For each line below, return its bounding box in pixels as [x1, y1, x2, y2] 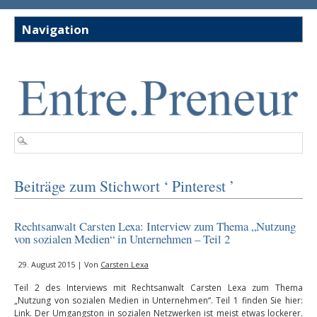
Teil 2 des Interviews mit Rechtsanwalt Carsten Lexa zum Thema [14, 282, 303, 294]
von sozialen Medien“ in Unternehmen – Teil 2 [14, 231, 230, 248]
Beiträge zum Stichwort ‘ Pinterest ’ [14, 175, 234, 197]
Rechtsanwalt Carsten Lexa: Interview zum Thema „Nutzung [14, 218, 296, 235]
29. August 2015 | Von [18, 259, 100, 270]
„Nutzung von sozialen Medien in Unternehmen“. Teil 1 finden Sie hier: [14, 294, 303, 307]
